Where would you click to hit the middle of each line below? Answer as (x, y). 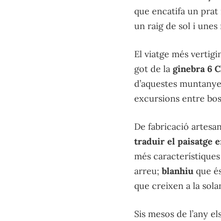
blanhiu (178, 171)
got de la (153, 69)
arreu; (148, 171)
